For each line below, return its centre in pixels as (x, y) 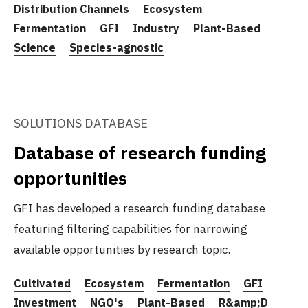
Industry (156, 28)
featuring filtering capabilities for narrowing (131, 229)
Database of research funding (140, 152)
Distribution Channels (71, 9)
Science (35, 47)
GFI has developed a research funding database (140, 208)
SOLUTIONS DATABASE (81, 123)
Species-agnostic (117, 47)
